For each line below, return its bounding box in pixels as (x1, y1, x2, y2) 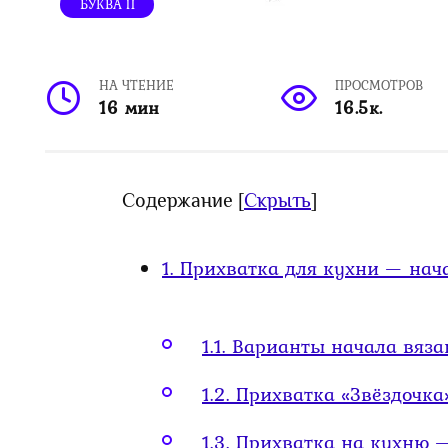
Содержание (122, 189, 233, 212)
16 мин (99, 94, 159, 122)
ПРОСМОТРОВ (334, 74, 423, 97)
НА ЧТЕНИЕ (99, 74, 174, 97)
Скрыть (244, 189, 311, 212)
